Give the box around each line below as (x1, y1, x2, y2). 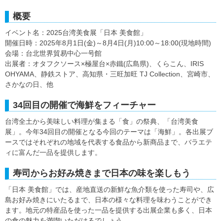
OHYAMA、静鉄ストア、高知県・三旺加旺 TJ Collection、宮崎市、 (5, 70, 215, 78)
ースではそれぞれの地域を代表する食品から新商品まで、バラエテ (5, 138, 212, 146)
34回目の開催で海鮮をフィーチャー (13, 100, 156, 110)
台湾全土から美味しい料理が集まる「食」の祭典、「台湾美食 (5, 117, 198, 125)
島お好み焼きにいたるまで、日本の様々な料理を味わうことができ (5, 195, 212, 204)
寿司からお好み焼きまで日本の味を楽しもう (13, 168, 190, 178)
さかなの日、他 (5, 80, 53, 88)
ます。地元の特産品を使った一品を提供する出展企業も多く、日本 (5, 206, 212, 214)
